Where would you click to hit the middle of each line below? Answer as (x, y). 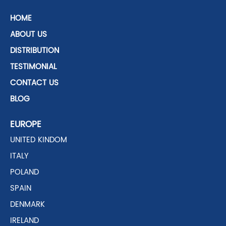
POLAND (24, 173)
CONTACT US (34, 83)
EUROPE (26, 125)
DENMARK (27, 205)
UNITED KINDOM (39, 140)
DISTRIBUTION (35, 51)
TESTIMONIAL (33, 67)
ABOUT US (29, 35)
